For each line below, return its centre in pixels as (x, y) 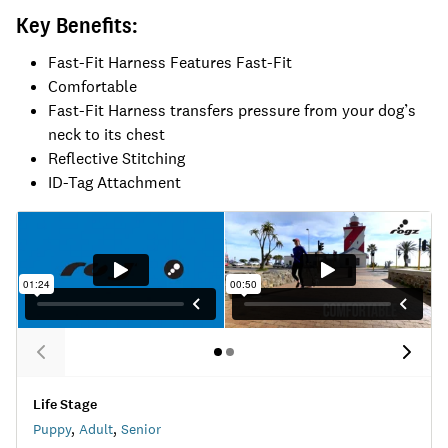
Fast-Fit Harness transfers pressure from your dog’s (232, 110)
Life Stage (65, 405)
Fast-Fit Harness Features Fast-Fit (170, 62)
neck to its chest (106, 134)
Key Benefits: (77, 25)
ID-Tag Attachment (114, 182)
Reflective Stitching (116, 158)
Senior (141, 429)
